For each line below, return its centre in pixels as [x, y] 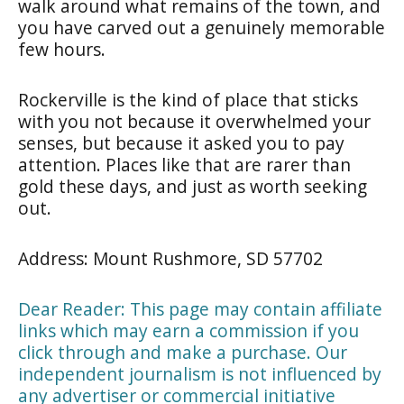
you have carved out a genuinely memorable [202, 27]
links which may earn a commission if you [188, 330]
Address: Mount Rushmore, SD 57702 [170, 258]
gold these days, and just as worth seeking [193, 186]
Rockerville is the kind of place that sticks [188, 99]
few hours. [62, 49]
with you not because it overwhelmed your [194, 121]
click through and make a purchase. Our [183, 352]
